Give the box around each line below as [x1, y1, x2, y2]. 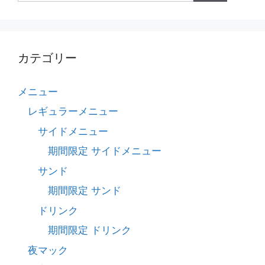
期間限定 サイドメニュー [48, 145, 161, 157]
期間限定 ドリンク [48, 224, 131, 237]
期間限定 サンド [48, 185, 121, 197]
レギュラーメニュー [28, 105, 118, 118]
